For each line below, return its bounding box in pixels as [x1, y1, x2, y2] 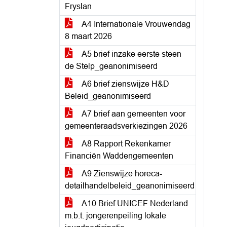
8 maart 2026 [65, 32, 112, 41]
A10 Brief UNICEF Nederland [80, 199, 188, 208]
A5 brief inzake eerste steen [80, 50, 181, 58]
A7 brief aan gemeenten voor [80, 109, 185, 118]
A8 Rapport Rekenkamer [80, 139, 171, 148]
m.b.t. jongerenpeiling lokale [65, 211, 166, 220]
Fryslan [65, 2, 92, 11]
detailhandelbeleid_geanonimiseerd [65, 181, 195, 190]
